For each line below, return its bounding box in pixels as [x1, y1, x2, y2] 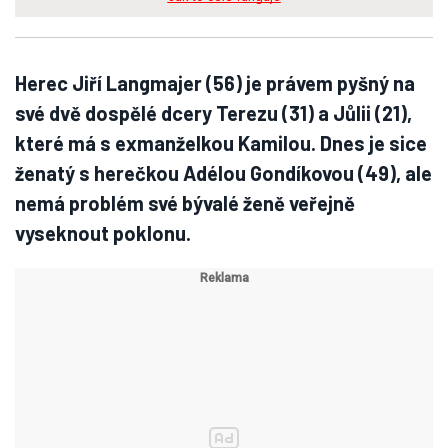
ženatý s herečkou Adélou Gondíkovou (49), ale [15, 161, 432, 185]
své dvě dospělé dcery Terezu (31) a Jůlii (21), [15, 101, 412, 125]
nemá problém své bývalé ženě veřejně [15, 191, 355, 215]
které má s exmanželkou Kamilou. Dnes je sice [15, 131, 427, 155]
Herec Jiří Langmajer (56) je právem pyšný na [15, 71, 415, 95]
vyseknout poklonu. [15, 221, 191, 245]
